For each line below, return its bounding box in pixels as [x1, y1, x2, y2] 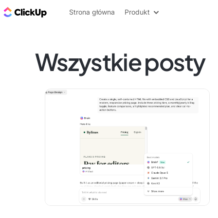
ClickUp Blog [49, 6, 98, 17]
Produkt [125, 8, 150, 16]
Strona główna [69, 8, 115, 16]
